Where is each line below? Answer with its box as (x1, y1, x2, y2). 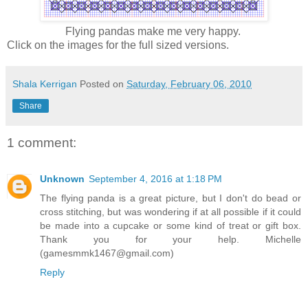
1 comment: (7, 135, 76, 151)
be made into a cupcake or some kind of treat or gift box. (40, 219, 301, 231)
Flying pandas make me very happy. (65, 25, 243, 38)
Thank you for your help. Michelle (40, 233, 301, 245)
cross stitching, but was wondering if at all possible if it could (40, 206, 301, 217)
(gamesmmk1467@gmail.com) (40, 247, 174, 258)
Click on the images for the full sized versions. (7, 39, 229, 52)
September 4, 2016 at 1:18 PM (89, 173, 222, 184)
